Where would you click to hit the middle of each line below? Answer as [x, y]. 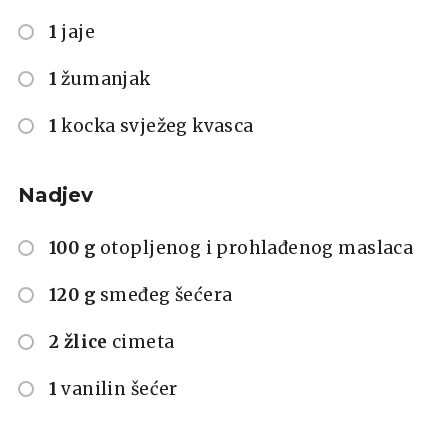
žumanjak [106, 78]
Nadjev [55, 194]
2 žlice [78, 341]
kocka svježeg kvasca [157, 125]
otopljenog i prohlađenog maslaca [257, 247]
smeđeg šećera [166, 294]
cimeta [143, 341]
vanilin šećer [119, 388]
